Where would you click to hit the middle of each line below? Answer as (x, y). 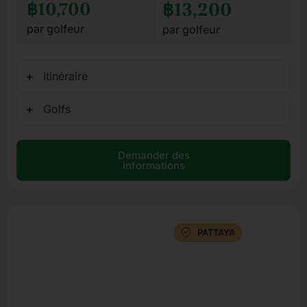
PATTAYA (216, 233)
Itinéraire (65, 76)
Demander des (153, 156)
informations (153, 166)
